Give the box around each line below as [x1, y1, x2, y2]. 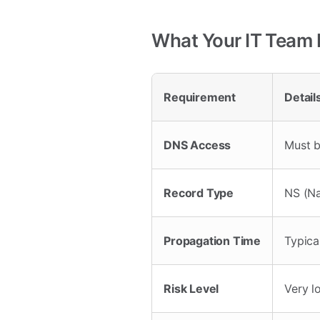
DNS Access [164, 137, 231, 152]
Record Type [164, 185, 234, 200]
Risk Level [164, 281, 219, 296]
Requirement [164, 89, 236, 104]
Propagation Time [164, 233, 261, 248]
